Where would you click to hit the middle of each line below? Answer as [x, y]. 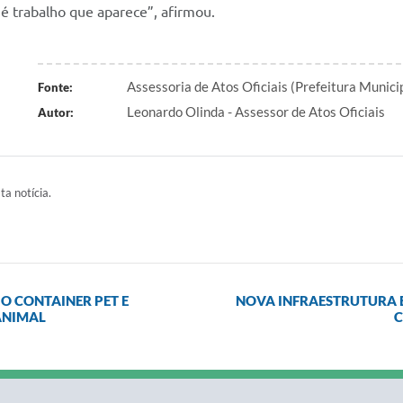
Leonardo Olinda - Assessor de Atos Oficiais [256, 112]
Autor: [55, 112]
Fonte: [55, 87]
